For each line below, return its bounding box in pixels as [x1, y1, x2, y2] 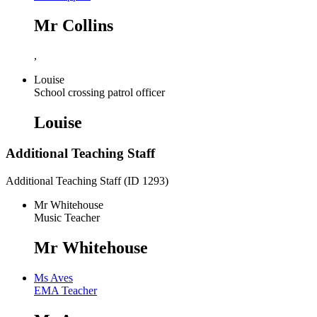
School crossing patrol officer [34, 86, 165, 98]
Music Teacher [34, 212, 100, 224]
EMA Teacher [34, 284, 97, 296]
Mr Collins [34, 16, 113, 35]
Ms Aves [34, 272, 73, 284]
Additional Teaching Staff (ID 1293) [6, 175, 168, 188]
